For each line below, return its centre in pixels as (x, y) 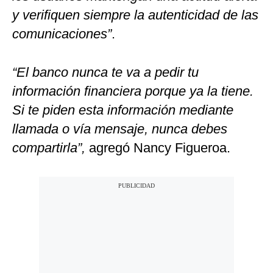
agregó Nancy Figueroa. (158, 148)
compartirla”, (49, 148)
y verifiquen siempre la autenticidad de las (135, 15)
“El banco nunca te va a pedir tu (105, 73)
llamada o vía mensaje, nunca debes (120, 129)
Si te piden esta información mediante (123, 110)
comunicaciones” (62, 34)
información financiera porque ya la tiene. (133, 91)
